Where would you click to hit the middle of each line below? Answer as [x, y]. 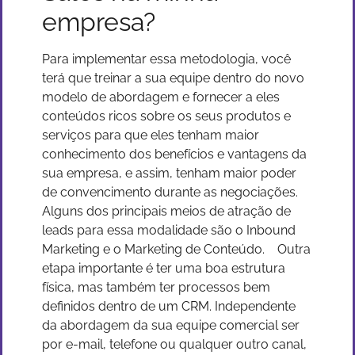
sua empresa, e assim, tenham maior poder [169, 173]
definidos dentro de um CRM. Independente [169, 306]
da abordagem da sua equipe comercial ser [171, 325]
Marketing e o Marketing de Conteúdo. [155, 249]
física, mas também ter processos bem [156, 287]
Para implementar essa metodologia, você [166, 59]
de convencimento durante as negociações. [170, 192]
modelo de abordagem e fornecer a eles [161, 97]
